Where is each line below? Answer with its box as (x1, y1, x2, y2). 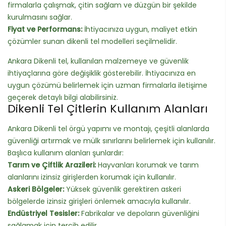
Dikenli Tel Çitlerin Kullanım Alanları (8, 100, 208, 117)
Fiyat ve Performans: (8, 24, 82, 34)
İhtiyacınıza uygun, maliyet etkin (82, 24, 197, 34)
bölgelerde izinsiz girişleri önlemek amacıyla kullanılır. (8, 196, 191, 206)
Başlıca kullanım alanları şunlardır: (8, 147, 124, 158)
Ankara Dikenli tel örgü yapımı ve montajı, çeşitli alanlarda (8, 123, 209, 134)
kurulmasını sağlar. (8, 12, 72, 22)
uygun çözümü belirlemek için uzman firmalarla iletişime (8, 80, 207, 90)
